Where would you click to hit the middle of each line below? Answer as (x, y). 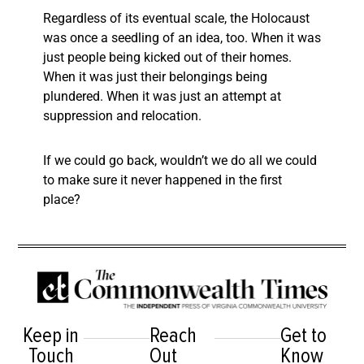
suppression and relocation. (124, 116)
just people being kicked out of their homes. (167, 58)
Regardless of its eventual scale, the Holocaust (176, 19)
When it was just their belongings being (155, 77)
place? (62, 200)
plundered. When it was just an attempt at (162, 97)
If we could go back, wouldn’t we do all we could (180, 161)
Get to (303, 336)
